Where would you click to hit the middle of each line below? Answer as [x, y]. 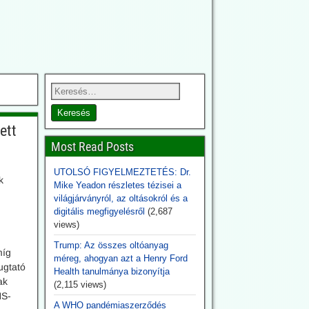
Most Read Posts [92, 147]
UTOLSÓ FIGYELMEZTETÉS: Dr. [122, 172]
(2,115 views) [80, 285]
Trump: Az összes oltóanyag [111, 245]
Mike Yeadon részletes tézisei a [117, 185]
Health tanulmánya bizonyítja [111, 271]
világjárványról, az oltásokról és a [120, 198]
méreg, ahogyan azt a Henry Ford [120, 258]
